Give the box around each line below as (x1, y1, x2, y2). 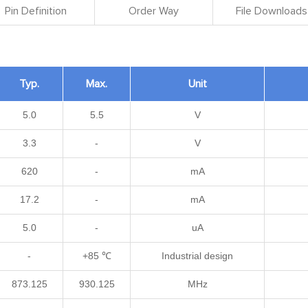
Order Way (128, 5, 179, 16)
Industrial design (162, 250, 233, 261)
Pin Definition (5, 5, 67, 16)
